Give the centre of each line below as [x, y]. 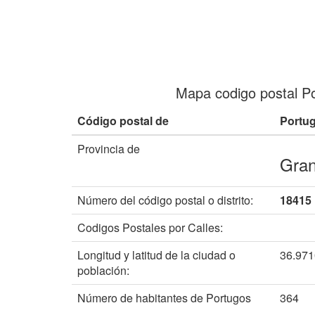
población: [103, 270]
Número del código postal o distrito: [165, 200]
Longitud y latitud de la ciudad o [156, 255]
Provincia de [109, 149]
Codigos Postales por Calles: [150, 227]
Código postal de [123, 121]
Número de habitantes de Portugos [164, 298]
